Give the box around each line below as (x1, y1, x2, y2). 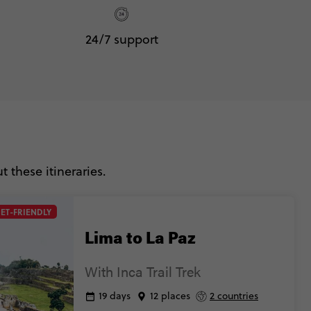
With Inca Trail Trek (85, 260, 201, 281)
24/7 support (85, 30, 158, 48)
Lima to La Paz (85, 230, 196, 248)
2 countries (210, 289, 258, 303)
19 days (99, 289, 131, 303)
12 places (150, 289, 190, 303)
